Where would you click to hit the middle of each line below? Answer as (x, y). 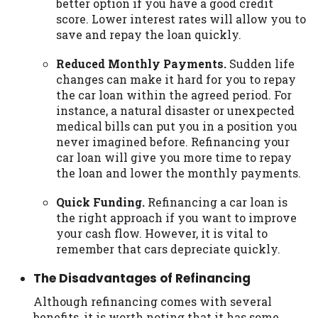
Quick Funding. (100, 202)
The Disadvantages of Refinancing (142, 279)
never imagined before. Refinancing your (173, 141)
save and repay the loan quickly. (149, 34)
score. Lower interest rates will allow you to (181, 18)
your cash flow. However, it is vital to (162, 234)
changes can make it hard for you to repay (176, 79)
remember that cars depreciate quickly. (168, 249)
